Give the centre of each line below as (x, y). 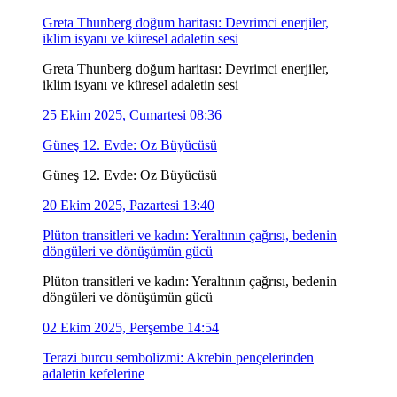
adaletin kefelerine (93, 373)
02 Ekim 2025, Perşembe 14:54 (131, 327)
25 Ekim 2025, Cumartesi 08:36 (132, 114)
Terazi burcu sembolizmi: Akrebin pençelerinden (178, 357)
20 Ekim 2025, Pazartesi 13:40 (128, 205)
